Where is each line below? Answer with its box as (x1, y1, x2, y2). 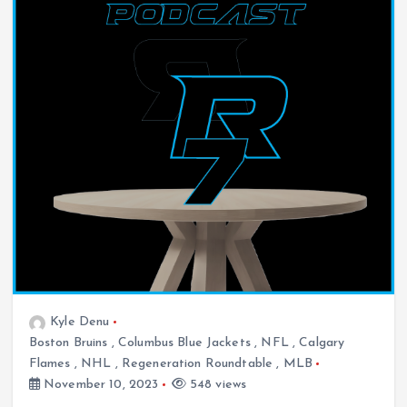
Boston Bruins (28, 336, 108, 351)
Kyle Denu (50, 315, 110, 330)
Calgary (299, 336, 345, 351)
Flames (28, 357, 71, 372)
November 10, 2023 (39, 378, 159, 392)
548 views (185, 378, 247, 392)
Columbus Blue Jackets (117, 336, 251, 351)
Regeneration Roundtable (121, 357, 273, 372)
